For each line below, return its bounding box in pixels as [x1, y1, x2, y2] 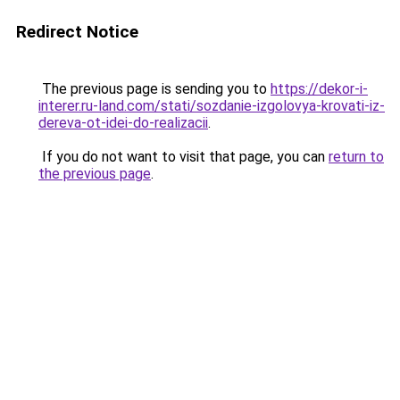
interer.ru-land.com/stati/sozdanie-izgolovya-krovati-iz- [38, 97, 385, 114]
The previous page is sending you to [38, 80, 271, 97]
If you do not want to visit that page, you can [38, 148, 329, 165]
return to [329, 148, 384, 165]
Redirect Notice [16, 21, 138, 42]
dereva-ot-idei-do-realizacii [38, 114, 208, 131]
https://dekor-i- [271, 80, 368, 97]
